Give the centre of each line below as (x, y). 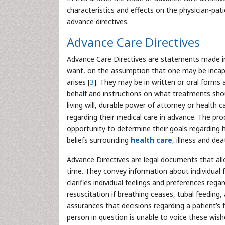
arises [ (78, 82)
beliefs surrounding (99, 140)
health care (151, 140)
